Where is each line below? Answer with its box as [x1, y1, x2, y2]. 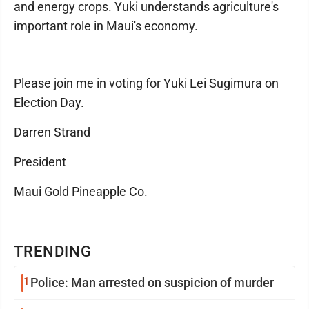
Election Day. [14, 95, 84, 110]
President [14, 154, 66, 169]
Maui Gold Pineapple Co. [14, 184, 148, 199]
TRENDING [14, 243, 92, 260]
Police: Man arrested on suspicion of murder [30, 275, 274, 290]
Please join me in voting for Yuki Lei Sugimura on [14, 76, 279, 90]
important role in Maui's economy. [14, 19, 198, 33]
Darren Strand [14, 125, 90, 139]
